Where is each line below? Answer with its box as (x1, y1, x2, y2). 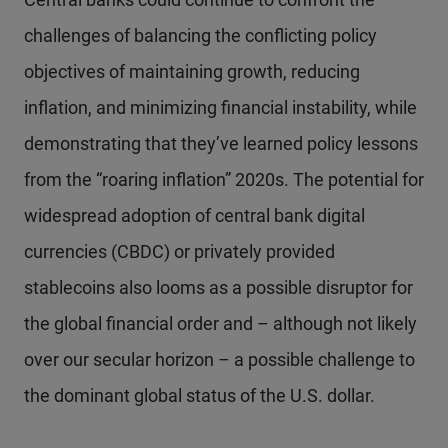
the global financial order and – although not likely (24, 312, 417, 334)
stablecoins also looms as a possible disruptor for (24, 276, 413, 298)
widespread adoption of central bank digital (24, 204, 365, 226)
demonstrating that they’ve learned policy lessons (24, 132, 418, 154)
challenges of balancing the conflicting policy (24, 24, 377, 46)
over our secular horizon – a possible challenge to (24, 348, 415, 370)
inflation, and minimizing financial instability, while (24, 96, 417, 118)
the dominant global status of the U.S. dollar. (24, 384, 375, 406)
